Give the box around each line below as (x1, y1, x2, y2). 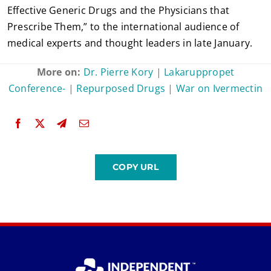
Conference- (8, 81, 66, 95)
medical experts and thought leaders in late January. (7, 36, 253, 50)
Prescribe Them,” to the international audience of (7, 19, 240, 33)
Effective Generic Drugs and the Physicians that (7, 3, 230, 17)
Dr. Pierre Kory (83, 65, 154, 79)
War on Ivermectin (175, 81, 263, 95)
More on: (36, 65, 83, 79)
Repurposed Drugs (76, 81, 166, 95)
